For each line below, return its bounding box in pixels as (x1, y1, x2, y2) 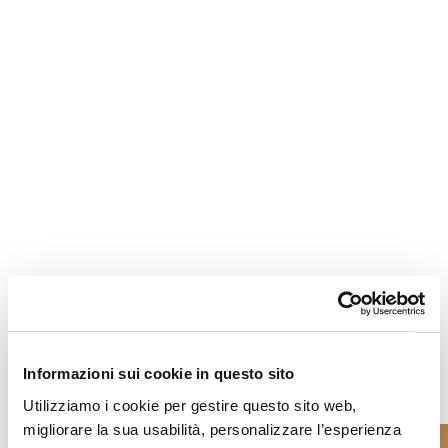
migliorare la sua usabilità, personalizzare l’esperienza (23, 420, 401, 438)
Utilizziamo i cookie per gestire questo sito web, (23, 396, 357, 414)
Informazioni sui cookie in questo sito (23, 365, 295, 382)
